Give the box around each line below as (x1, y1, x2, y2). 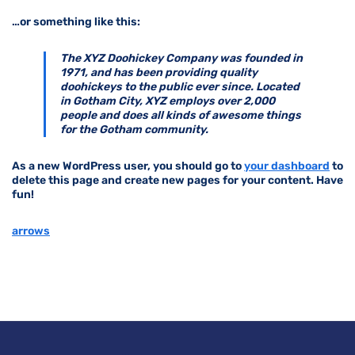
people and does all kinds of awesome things (59, 108, 301, 122)
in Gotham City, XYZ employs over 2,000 (59, 94, 275, 108)
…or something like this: (12, 14, 140, 29)
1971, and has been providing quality (59, 65, 258, 79)
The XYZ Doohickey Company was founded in (59, 51, 303, 65)
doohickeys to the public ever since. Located (59, 79, 300, 94)
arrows (12, 223, 50, 238)
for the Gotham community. (59, 122, 208, 136)
